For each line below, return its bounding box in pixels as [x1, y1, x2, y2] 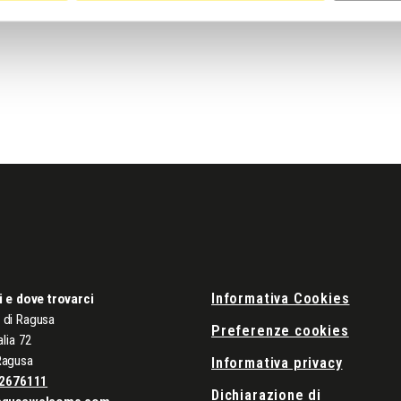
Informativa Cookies [211, 290, 350, 308]
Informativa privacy [211, 354, 343, 372]
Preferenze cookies [211, 322, 349, 340]
